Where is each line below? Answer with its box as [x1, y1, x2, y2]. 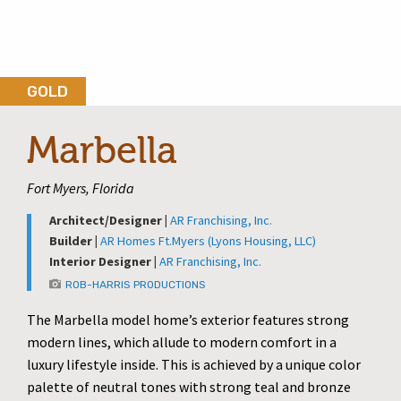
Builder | [49, 233, 100, 249]
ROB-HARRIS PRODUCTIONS [65, 278, 206, 291]
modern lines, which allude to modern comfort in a [27, 333, 337, 351]
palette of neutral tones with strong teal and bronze [27, 378, 351, 396]
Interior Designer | [49, 253, 159, 269]
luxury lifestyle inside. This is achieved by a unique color [27, 355, 361, 373]
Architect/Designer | [49, 212, 170, 228]
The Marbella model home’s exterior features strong [27, 311, 349, 328]
